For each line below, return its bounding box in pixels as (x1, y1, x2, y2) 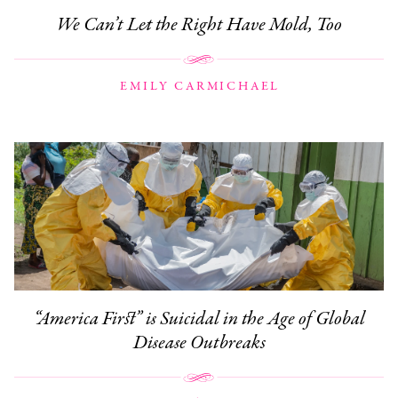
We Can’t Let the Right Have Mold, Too (56, 12, 342, 39)
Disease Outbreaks (132, 330, 266, 357)
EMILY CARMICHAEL (120, 78, 281, 96)
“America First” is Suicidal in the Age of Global (33, 306, 365, 333)
